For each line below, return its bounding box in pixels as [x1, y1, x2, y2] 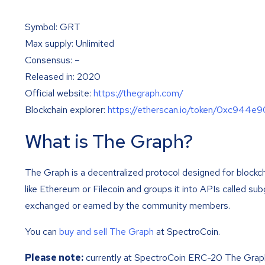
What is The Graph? [25, 128, 193, 154]
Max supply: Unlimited [25, 37, 114, 50]
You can [25, 225, 59, 238]
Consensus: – [25, 53, 80, 66]
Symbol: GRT [25, 20, 80, 33]
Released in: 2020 [25, 70, 101, 83]
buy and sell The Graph [59, 225, 154, 238]
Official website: [25, 86, 93, 99]
